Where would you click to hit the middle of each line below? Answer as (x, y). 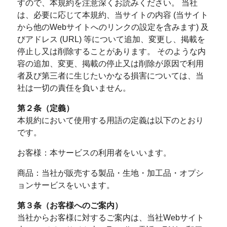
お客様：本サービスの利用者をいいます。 (94, 153)
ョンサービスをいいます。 (66, 185)
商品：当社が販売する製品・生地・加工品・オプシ (110, 173)
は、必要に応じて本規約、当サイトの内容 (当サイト (112, 15)
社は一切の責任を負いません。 (74, 88)
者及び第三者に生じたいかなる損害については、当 (110, 76)
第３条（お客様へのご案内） (70, 205)
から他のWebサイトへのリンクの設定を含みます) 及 (113, 27)
